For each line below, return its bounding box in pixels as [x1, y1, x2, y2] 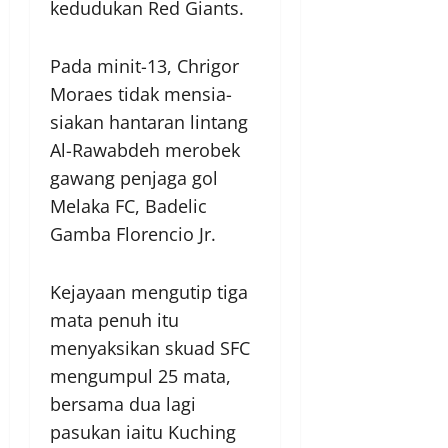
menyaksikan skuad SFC [50, 336, 250, 361]
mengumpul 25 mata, [50, 364, 231, 389]
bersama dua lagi [50, 392, 196, 417]
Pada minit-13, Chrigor [50, 54, 239, 79]
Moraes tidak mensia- [50, 82, 232, 107]
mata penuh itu [50, 308, 179, 333]
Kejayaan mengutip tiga [50, 280, 248, 305]
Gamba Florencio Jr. [50, 222, 216, 247]
